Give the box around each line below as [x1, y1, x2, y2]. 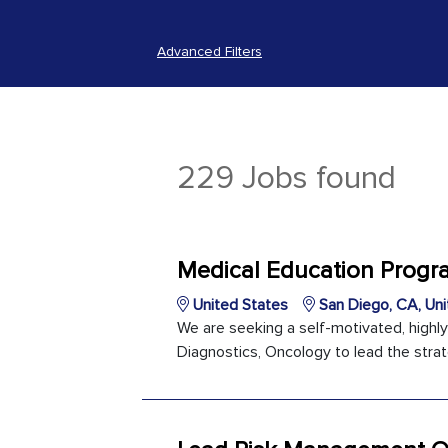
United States [189, 295, 288, 315]
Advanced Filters [157, 43, 262, 60]
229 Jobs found [177, 159, 396, 198]
